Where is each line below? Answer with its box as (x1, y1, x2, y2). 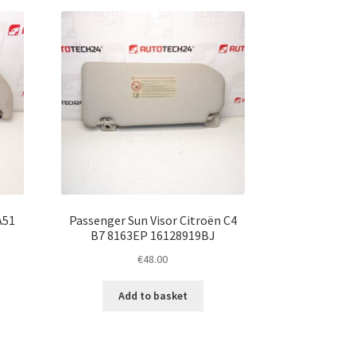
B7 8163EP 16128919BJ (90, 226, 215, 243)
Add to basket (118, 288, 188, 304)
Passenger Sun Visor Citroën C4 (68, 211, 237, 228)
